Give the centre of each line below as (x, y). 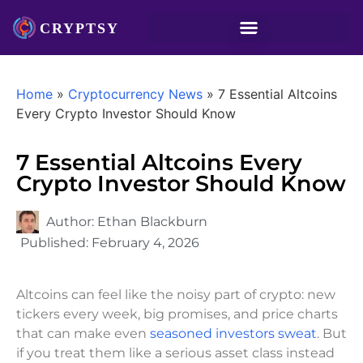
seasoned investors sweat (233, 333)
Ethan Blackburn (152, 222)
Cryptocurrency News (135, 94)
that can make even (83, 333)
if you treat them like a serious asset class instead (175, 353)
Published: (56, 243)
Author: (72, 222)
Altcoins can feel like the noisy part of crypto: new (176, 295)
